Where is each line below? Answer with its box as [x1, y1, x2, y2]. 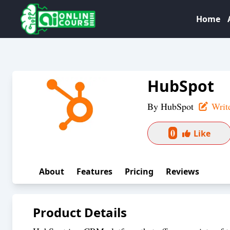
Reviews [166, 166, 199, 177]
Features [76, 166, 112, 177]
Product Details [33, 204, 127, 221]
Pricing [125, 166, 154, 177]
